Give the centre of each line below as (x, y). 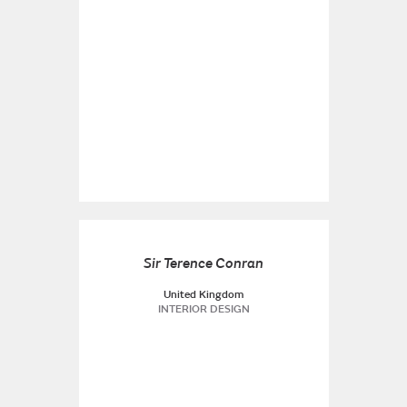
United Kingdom (203, 295)
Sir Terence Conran (203, 263)
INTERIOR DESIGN (203, 309)
